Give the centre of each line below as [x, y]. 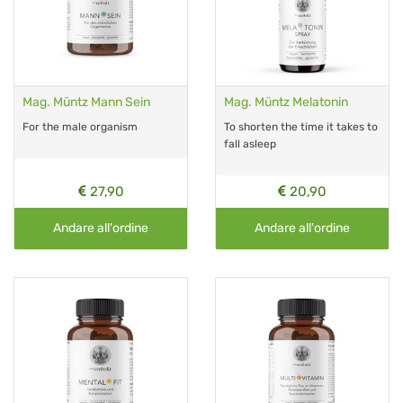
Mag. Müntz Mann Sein [86, 102]
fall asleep [250, 143]
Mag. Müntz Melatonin [286, 102]
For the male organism [80, 126]
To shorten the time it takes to [301, 126]
